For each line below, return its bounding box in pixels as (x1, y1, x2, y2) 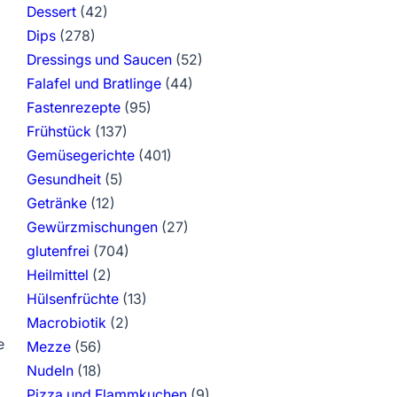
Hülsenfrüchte (26, 290, 119, 307)
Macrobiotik (26, 314, 106, 331)
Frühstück (26, 122, 91, 140)
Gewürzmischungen (26, 218, 158, 236)
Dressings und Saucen (26, 51, 172, 68)
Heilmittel (26, 266, 89, 284)
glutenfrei (26, 242, 90, 260)
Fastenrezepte (26, 98, 121, 116)
